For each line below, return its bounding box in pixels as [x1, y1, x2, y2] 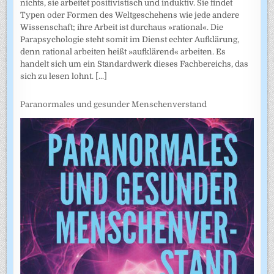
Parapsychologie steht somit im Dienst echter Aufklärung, [20, 34, 240, 44]
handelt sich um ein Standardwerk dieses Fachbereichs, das [20, 59, 249, 68]
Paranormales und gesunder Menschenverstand [20, 100, 207, 109]
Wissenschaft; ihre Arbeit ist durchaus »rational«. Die [20, 22, 224, 32]
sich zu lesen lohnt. [20, 71, 96, 81]
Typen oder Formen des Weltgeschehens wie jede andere [20, 10, 240, 20]
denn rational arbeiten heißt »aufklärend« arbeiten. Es [20, 46, 226, 56]
